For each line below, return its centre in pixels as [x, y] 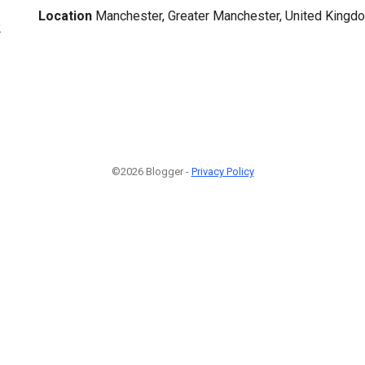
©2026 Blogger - [151, 172]
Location [65, 15]
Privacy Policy [222, 172]
